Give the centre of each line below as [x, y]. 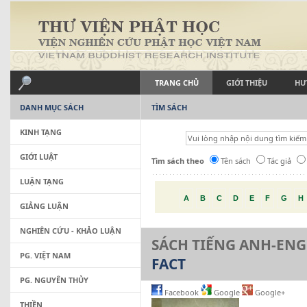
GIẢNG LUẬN [44, 206]
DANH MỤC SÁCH [52, 107]
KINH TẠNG [41, 132]
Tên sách [236, 161]
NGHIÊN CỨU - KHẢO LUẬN [71, 231]
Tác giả [279, 161]
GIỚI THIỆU [247, 83]
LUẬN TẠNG [42, 181]
